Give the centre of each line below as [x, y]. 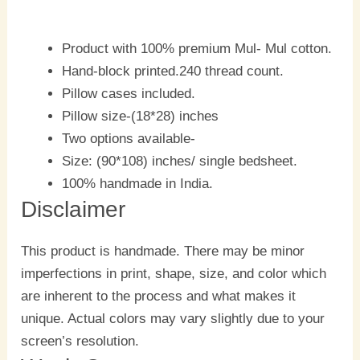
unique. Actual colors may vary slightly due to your [173, 319]
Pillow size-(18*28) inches [141, 117]
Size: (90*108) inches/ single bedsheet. [180, 162]
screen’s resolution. [80, 342]
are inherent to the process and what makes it [159, 297]
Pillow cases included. [129, 94]
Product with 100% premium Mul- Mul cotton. [197, 49]
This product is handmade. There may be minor [163, 252]
